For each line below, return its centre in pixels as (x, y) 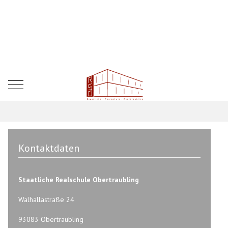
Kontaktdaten (49, 148)
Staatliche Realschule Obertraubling (79, 179)
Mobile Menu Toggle (48, 84)
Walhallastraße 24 (47, 199)
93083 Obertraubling (51, 219)
